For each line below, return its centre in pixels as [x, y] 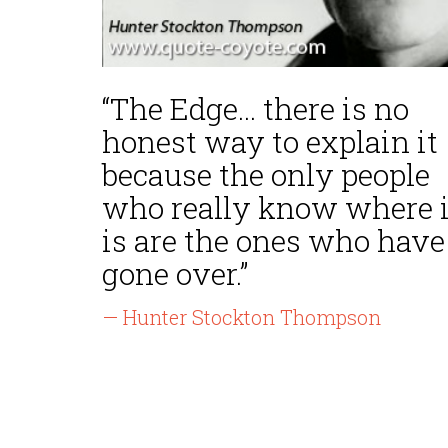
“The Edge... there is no [255, 108]
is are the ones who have [273, 240]
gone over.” [175, 273]
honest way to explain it [270, 141]
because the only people [266, 174]
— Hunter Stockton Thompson [241, 317]
